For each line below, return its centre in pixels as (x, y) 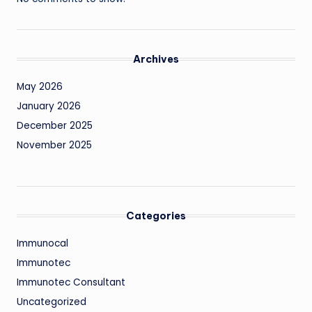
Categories (156, 216)
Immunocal (42, 244)
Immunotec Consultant (71, 283)
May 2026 (40, 87)
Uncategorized (52, 302)
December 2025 (55, 126)
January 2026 (49, 107)
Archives (156, 60)
